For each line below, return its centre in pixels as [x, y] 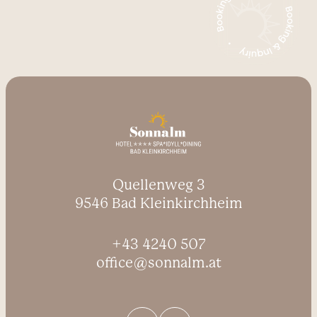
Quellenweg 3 [158, 185]
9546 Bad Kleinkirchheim [158, 203]
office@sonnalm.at [158, 263]
